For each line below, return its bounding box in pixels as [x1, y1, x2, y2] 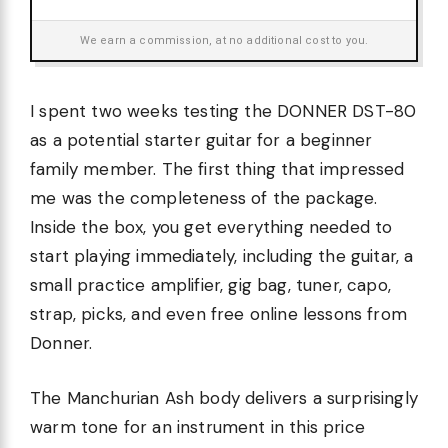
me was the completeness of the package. [30, 187, 378, 210]
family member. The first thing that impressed [30, 158, 405, 181]
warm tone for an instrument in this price [30, 415, 365, 438]
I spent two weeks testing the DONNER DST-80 [30, 100, 417, 123]
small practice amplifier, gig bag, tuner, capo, [30, 274, 391, 297]
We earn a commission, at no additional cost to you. [79, 34, 369, 48]
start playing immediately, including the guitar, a [30, 245, 414, 268]
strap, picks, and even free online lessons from [30, 303, 407, 326]
